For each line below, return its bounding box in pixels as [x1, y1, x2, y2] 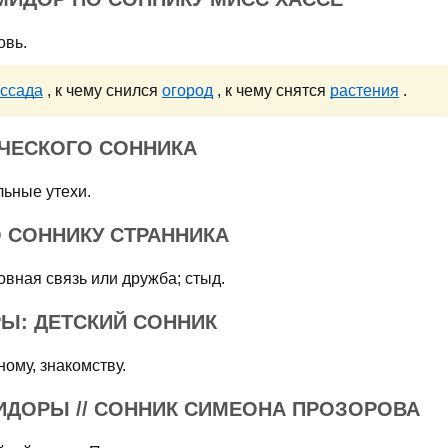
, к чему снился [43, 82, 162, 99]
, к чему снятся [213, 82, 330, 99]
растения [330, 82, 399, 99]
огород [162, 82, 213, 99]
